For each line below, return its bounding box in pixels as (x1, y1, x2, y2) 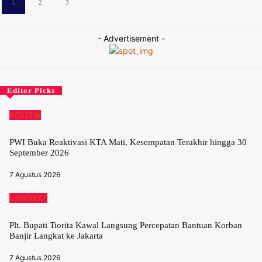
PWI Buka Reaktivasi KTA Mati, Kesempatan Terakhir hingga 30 (9, 137, 247, 147)
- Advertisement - (97, 33, 165, 44)
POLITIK (9, 110, 41, 120)
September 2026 (9, 148, 69, 158)
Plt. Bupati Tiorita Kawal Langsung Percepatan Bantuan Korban (9, 220, 242, 230)
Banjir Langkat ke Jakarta (9, 231, 103, 241)
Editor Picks (7, 86, 55, 95)
